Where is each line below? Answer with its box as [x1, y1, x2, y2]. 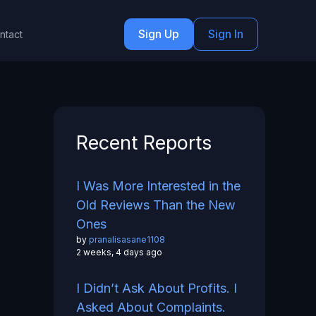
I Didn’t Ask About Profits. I [76, 281, 237, 296]
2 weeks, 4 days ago [76, 247, 162, 258]
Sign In [208, 27, 243, 41]
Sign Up [138, 27, 179, 41]
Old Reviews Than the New [76, 197, 236, 213]
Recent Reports [76, 131, 212, 154]
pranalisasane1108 [89, 234, 165, 245]
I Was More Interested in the [76, 178, 241, 194]
